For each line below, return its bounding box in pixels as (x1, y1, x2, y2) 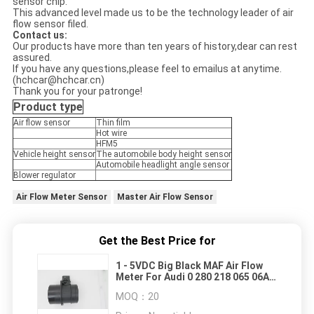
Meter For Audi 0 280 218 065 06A (116, 271, 269, 282)
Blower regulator (13, 170, 76, 180)
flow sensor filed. (12, 18, 88, 29)
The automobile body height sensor (95, 149, 231, 159)
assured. (12, 51, 52, 63)
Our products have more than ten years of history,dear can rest (12, 40, 297, 52)
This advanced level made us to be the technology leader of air (12, 6, 294, 18)
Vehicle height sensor (13, 149, 95, 159)
